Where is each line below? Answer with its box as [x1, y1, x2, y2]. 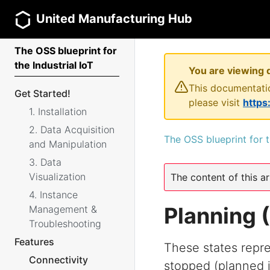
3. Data [29, 156, 61, 168]
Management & [29, 203, 97, 215]
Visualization [29, 171, 86, 183]
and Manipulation [29, 138, 107, 150]
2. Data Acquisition [29, 124, 115, 136]
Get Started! [14, 87, 71, 99]
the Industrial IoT [14, 59, 93, 71]
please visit [189, 96, 243, 108]
